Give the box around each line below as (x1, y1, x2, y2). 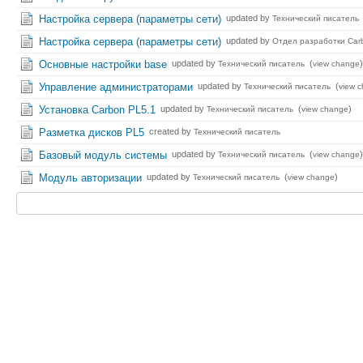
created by (148, 126, 194, 136)
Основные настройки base (39, 58, 168, 70)
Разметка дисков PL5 (39, 126, 145, 139)
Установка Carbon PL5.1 (39, 103, 156, 116)
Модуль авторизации (39, 171, 143, 184)
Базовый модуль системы (39, 148, 168, 161)
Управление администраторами (39, 80, 194, 93)
